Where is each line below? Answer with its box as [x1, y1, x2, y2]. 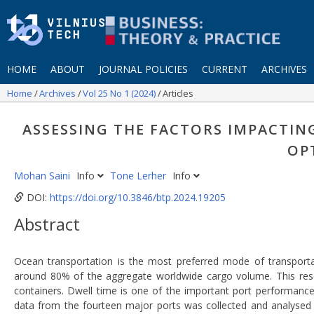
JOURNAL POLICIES [99, 62, 188, 76]
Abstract [14, 212, 80, 235]
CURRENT [202, 62, 247, 76]
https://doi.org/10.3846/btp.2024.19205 [50, 191, 226, 204]
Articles [163, 86, 193, 100]
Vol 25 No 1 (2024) [83, 86, 158, 100]
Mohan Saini [14, 169, 73, 182]
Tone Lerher [110, 169, 169, 182]
